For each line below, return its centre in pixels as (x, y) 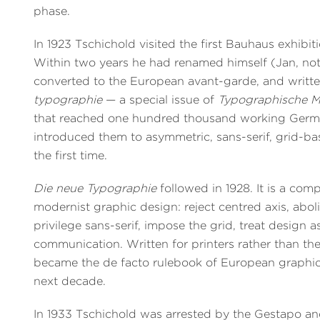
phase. (52, 11)
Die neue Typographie (95, 188)
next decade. (70, 281)
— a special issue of (160, 99)
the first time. (71, 155)
